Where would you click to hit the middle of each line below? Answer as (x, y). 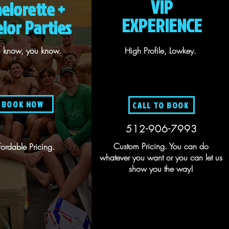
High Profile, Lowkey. (161, 51)
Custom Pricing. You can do (161, 146)
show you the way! (161, 169)
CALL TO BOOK (161, 105)
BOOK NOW (22, 104)
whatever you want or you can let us (161, 157)
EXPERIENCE (162, 25)
